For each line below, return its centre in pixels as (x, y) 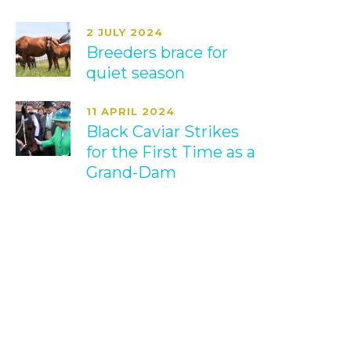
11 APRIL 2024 (131, 111)
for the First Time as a (171, 152)
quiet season (136, 73)
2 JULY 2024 (125, 32)
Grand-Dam (132, 172)
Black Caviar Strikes (163, 132)
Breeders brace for (157, 52)
